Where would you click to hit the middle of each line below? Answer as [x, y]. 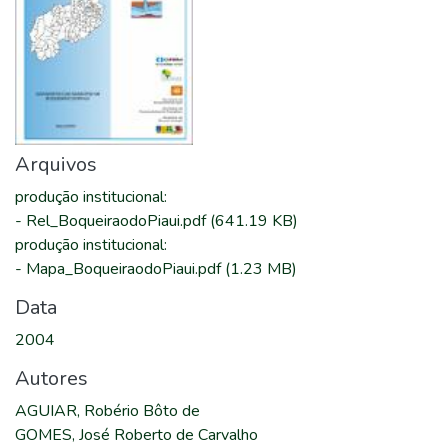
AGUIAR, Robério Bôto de [107, 411]
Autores [51, 378]
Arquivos [56, 164]
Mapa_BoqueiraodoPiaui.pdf [125, 269]
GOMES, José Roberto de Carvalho [136, 435]
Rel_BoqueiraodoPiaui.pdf [118, 221]
